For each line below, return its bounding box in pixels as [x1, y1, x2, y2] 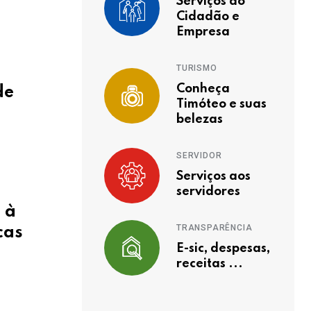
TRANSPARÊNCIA [176, 223, 253, 233]
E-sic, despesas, [176, 242, 270, 255]
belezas [176, 113, 223, 126]
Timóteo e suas [176, 98, 267, 110]
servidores [176, 185, 240, 198]
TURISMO [176, 63, 217, 73]
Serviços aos [176, 170, 251, 183]
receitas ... [176, 258, 243, 270]
